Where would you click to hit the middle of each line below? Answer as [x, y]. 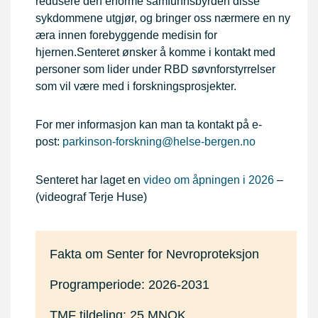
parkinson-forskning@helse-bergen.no [159, 142]
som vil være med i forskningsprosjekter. [136, 87]
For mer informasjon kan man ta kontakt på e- [149, 125]
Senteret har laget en [89, 180]
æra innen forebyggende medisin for [126, 35]
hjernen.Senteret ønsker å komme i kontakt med [155, 53]
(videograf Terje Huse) [91, 197]
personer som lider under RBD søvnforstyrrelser [155, 70]
